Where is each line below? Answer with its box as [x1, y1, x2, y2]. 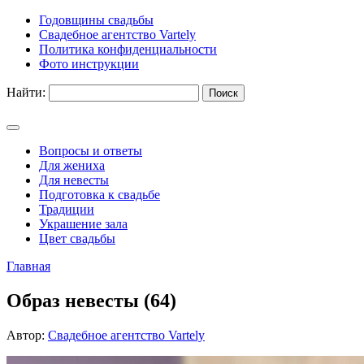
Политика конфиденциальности [39, 42, 217, 56]
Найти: [6, 85, 45, 99]
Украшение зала [39, 217, 128, 231]
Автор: [6, 327, 48, 342]
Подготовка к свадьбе [39, 188, 160, 201]
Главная [6, 259, 50, 273]
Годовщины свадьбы [39, 13, 154, 27]
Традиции [39, 202, 94, 216]
